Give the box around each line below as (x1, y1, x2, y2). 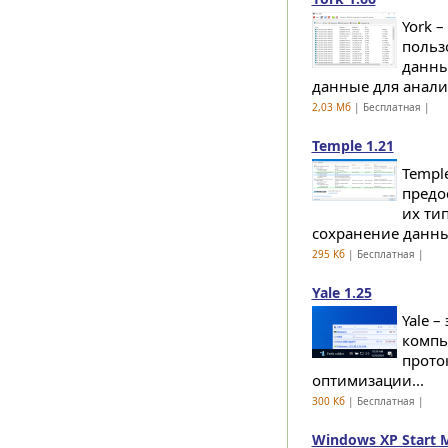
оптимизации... (311, 370, 424, 390)
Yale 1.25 (311, 283, 372, 302)
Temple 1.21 (311, 136, 394, 155)
